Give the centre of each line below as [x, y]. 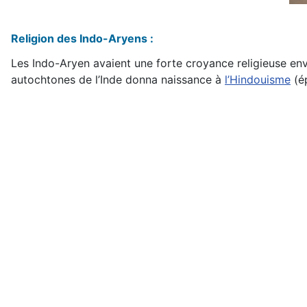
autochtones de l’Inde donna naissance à [118, 80]
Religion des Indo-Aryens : [82, 39]
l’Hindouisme [258, 80]
